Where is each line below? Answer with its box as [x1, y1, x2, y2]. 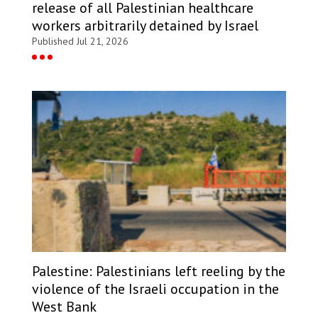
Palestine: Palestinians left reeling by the [32, 262, 285, 281]
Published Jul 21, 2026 [32, 35, 128, 48]
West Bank [32, 297, 97, 317]
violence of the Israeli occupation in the [32, 280, 279, 299]
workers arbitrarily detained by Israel [32, 16, 258, 35]
